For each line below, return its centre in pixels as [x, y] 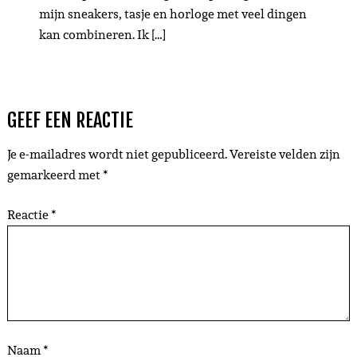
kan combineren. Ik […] [102, 34]
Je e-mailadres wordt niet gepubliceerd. [117, 154]
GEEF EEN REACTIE [70, 120]
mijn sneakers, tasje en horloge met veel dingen [173, 14]
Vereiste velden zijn [284, 154]
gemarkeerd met [55, 175]
